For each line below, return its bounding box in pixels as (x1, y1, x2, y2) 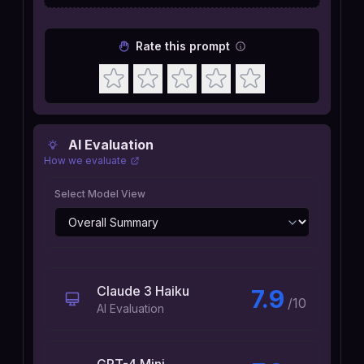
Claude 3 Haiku (97, 283, 189, 299)
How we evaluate (44, 154, 127, 167)
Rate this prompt (136, 39, 230, 53)
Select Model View (54, 188, 145, 200)
